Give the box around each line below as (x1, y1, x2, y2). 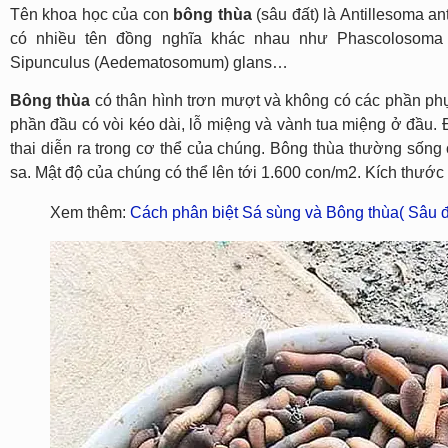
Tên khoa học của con (10, 5, 174, 23)
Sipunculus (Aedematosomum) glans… (10, 53, 288, 71)
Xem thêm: (50, 203, 130, 221)
